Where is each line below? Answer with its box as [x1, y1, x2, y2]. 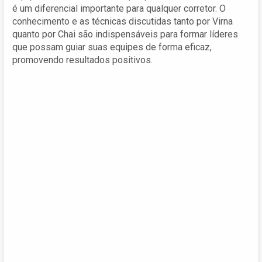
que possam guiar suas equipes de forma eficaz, [12, 42, 212, 53]
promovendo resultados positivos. [12, 54, 153, 66]
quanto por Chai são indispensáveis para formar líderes [12, 29, 238, 40]
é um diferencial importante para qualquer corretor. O [12, 3, 226, 15]
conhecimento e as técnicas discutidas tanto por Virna [12, 16, 233, 27]
